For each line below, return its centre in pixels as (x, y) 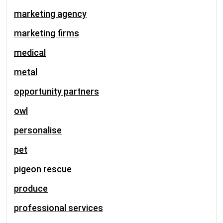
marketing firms (47, 33)
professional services (58, 208)
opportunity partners (56, 91)
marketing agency (50, 14)
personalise (38, 130)
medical (30, 53)
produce (31, 188)
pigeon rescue (43, 169)
